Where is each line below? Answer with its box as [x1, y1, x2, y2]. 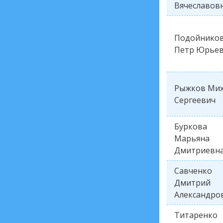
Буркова [174, 121, 207, 132]
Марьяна [174, 133, 210, 144]
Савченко [174, 165, 212, 176]
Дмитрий [174, 177, 211, 188]
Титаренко [174, 210, 218, 221]
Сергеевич [174, 95, 216, 106]
